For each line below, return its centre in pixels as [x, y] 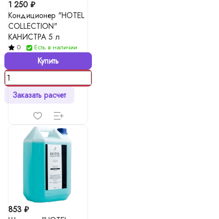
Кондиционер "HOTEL [46, 15]
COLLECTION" [33, 26]
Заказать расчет [39, 95]
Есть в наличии [56, 47]
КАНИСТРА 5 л [34, 37]
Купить [48, 61]
